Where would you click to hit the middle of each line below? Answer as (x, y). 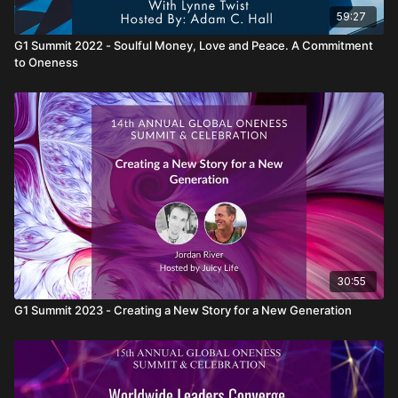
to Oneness (46, 62)
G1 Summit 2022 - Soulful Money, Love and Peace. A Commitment (194, 45)
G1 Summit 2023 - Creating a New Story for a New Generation (183, 310)
